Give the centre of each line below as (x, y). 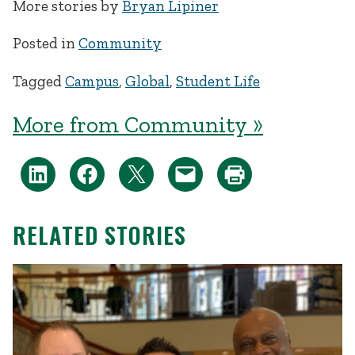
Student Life (218, 81)
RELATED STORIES (99, 235)
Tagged (39, 81)
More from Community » (138, 124)
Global (147, 81)
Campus (92, 81)
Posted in (46, 44)
